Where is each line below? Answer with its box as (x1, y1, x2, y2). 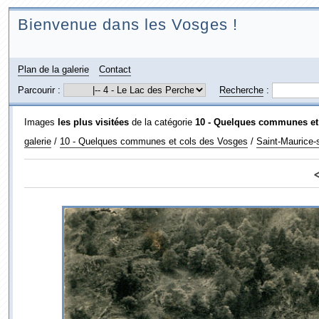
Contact (98, 64, 131, 75)
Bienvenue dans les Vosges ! (17, 16, 238, 33)
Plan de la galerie (17, 64, 89, 75)
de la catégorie (128, 117, 195, 127)
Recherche (219, 85, 263, 95)
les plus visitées (57, 117, 129, 127)
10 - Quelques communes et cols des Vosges (59, 136, 248, 147)
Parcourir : (17, 85, 63, 95)
